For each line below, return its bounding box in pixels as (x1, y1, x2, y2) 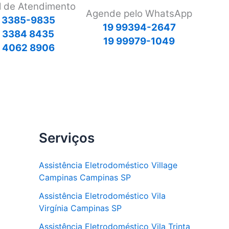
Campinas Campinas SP (39, 172, 131, 182)
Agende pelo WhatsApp (86, 7, 192, 19)
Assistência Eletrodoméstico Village (39, 160, 177, 170)
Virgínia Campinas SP (39, 203, 122, 213)
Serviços (39, 130, 95, 146)
